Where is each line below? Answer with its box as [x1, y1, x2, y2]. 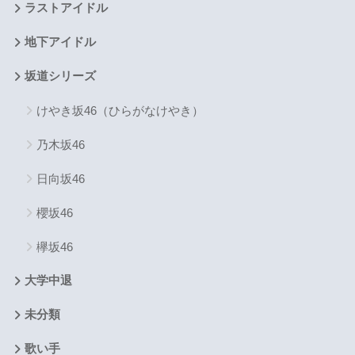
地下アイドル [24, 36, 96, 49]
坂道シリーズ [24, 70, 96, 83]
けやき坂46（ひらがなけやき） [36, 104, 204, 118]
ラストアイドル [24, 2, 108, 15]
